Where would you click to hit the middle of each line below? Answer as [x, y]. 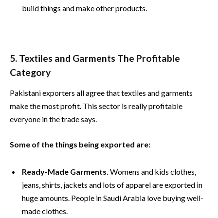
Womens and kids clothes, [152, 171]
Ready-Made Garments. [65, 171]
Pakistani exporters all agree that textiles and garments [101, 93]
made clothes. [45, 211]
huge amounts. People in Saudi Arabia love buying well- [113, 198]
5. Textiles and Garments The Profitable [95, 58]
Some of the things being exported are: [80, 144]
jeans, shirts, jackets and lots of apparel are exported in [112, 184]
